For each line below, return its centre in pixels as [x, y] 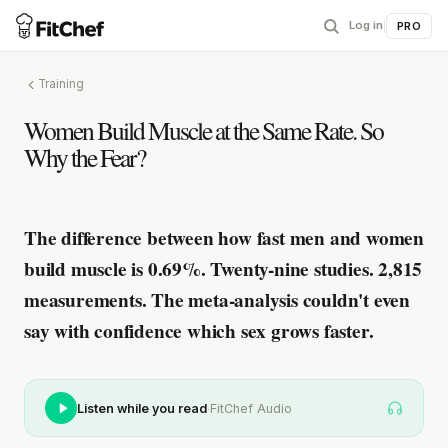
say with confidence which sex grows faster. [199, 331]
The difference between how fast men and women [224, 238]
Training [61, 84]
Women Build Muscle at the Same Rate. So [203, 130]
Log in [366, 25]
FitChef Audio [251, 408]
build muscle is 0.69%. [115, 269]
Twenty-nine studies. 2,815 [314, 269]
